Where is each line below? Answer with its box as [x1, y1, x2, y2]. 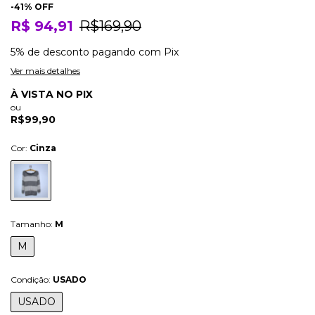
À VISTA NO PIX [11, 87, 93, 101]
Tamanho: [11, 218, 55, 229]
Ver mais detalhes [11, 65, 80, 76]
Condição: [11, 274, 53, 285]
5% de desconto [11, 45, 89, 58]
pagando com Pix [89, 45, 179, 58]
